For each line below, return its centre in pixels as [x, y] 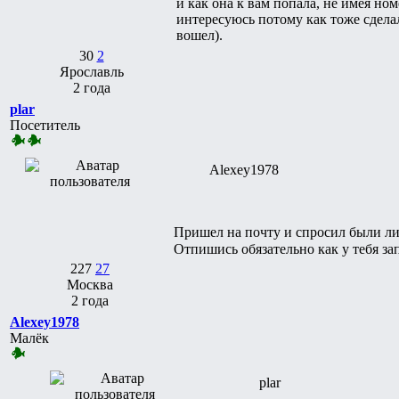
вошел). [199, 35]
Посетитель [45, 125]
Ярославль [91, 71]
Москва [90, 284]
